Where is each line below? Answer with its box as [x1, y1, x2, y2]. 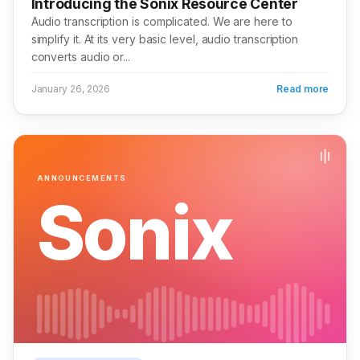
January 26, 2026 [31, 83, 111, 96]
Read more [276, 83, 329, 96]
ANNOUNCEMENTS [36, 173, 126, 182]
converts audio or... [31, 50, 130, 64]
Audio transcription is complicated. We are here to [31, 14, 292, 29]
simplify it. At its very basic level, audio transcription [31, 32, 299, 47]
